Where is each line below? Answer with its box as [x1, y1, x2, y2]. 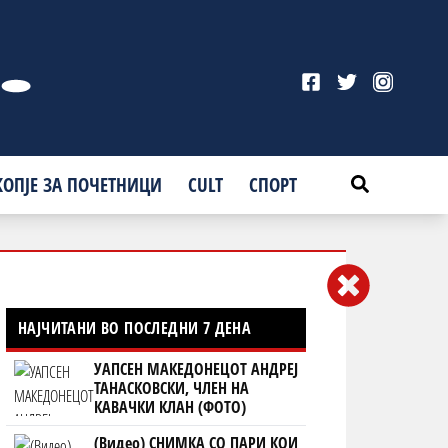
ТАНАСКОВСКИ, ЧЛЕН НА [93, 376, 249, 399]
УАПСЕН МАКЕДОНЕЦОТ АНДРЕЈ [93, 357, 298, 380]
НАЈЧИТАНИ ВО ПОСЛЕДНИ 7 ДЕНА [17, 316, 252, 339]
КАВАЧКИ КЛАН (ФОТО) [93, 395, 246, 418]
